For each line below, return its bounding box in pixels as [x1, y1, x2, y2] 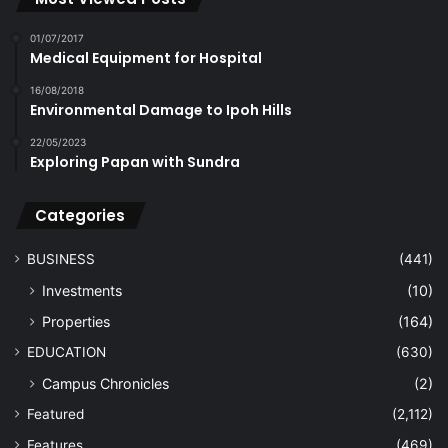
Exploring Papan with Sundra [30, 151, 240, 172]
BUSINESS [27, 250, 95, 267]
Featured [27, 405, 84, 422]
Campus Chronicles [42, 374, 169, 392]
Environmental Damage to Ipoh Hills [30, 99, 292, 120]
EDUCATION [27, 343, 106, 360]
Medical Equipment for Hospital [30, 47, 262, 68]
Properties [42, 312, 110, 330]
